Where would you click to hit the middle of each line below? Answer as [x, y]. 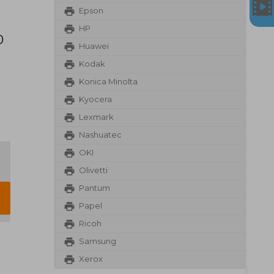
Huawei [94, 46]
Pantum [94, 188]
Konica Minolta [108, 82]
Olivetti [93, 170]
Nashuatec [100, 135]
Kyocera [95, 99]
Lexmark [96, 117]
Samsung [97, 241]
